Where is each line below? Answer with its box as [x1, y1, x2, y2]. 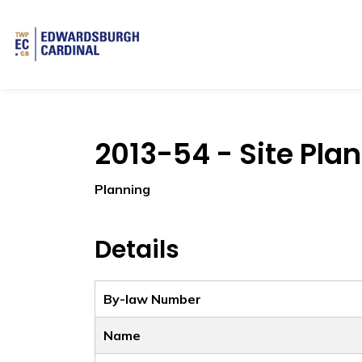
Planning [95, 181, 150, 197]
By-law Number [103, 291, 201, 307]
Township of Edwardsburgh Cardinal [141, 25, 360, 41]
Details [95, 233, 179, 267]
